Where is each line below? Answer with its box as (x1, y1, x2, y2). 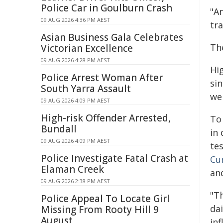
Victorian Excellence (41, 42, 133, 55)
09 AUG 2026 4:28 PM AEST (41, 56, 110, 64)
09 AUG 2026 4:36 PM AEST (41, 16, 110, 23)
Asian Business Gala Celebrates (41, 31, 183, 44)
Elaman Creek (41, 163, 104, 176)
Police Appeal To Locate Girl (41, 192, 170, 205)
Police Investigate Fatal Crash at (41, 152, 188, 165)
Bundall (41, 122, 77, 135)
